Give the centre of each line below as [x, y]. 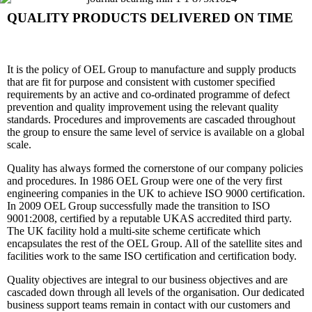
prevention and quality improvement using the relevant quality [143, 107]
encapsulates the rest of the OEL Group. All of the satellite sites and [155, 243]
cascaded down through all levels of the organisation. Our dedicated [156, 292]
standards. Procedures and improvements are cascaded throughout [151, 119]
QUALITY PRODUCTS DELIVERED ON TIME [150, 17]
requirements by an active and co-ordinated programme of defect [148, 94]
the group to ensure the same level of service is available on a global [156, 132]
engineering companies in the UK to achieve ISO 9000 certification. [156, 193]
